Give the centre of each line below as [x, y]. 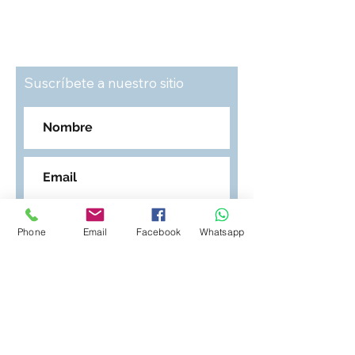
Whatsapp [222, 231]
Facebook [158, 231]
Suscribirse [127, 264]
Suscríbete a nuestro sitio [104, 83]
